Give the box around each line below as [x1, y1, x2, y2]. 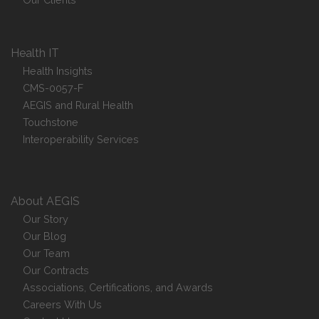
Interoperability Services [23, 133, 140, 145]
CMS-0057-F [23, 82, 84, 94]
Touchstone [23, 116, 79, 128]
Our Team [23, 247, 70, 259]
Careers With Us [23, 298, 103, 310]
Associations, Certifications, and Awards [23, 281, 214, 293]
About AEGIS [11, 194, 80, 208]
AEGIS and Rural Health [23, 99, 134, 111]
